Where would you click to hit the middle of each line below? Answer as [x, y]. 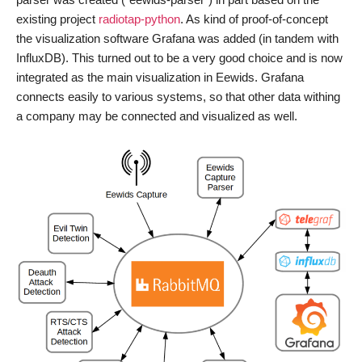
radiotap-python [139, 19]
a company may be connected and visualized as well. [157, 116]
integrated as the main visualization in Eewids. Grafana [160, 77]
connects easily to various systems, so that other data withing [178, 97]
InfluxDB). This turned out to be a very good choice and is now [179, 58]
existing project [57, 19]
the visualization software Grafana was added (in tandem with [177, 38]
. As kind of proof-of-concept [254, 19]
